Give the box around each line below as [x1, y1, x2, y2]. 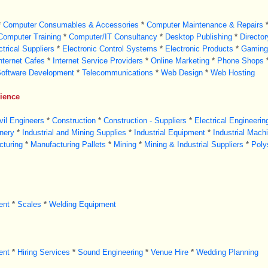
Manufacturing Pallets [30, 140, 106, 149]
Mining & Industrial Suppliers [144, 140, 243, 149]
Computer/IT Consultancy [68, 32, 157, 41]
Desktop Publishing [165, 32, 232, 41]
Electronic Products [165, 44, 233, 53]
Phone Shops [217, 56, 264, 65]
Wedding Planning [196, 248, 258, 257]
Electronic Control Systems [62, 44, 157, 53]
